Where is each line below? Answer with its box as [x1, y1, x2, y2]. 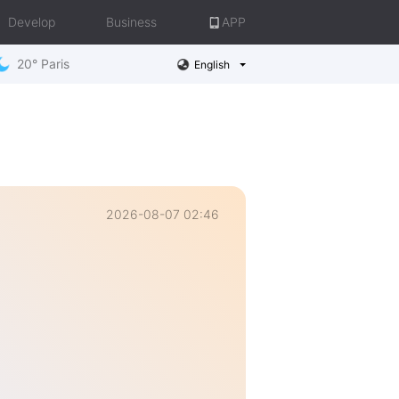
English [193, 57, 230, 71]
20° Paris [17, 56, 69, 71]
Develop [8, 14, 55, 29]
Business [106, 14, 157, 29]
